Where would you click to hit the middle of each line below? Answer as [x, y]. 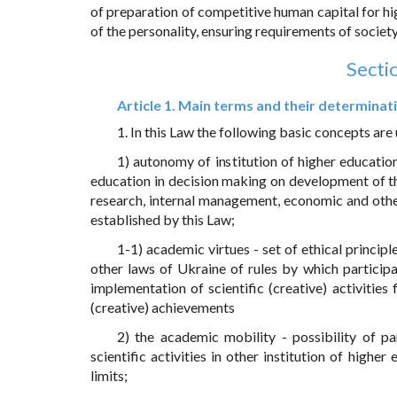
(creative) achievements [163, 307]
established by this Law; [163, 220]
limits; [109, 376]
